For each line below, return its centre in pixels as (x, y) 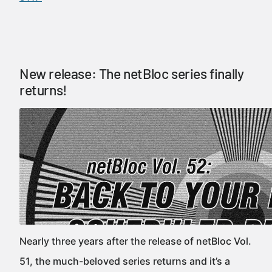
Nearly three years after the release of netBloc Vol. (135, 241)
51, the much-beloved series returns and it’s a (125, 261)
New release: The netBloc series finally (132, 73)
